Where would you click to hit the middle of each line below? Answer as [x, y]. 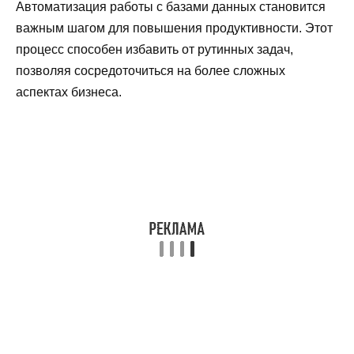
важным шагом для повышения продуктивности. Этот [174, 28]
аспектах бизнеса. [69, 92]
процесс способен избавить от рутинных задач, [154, 49]
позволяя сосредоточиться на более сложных [151, 70]
